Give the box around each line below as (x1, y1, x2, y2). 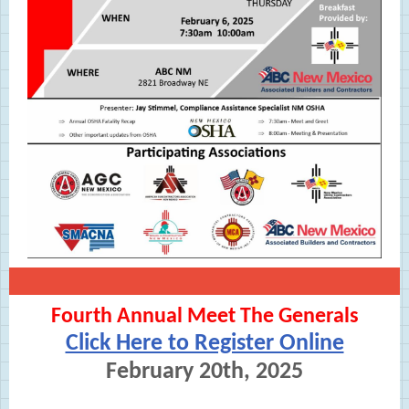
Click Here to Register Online (65, 331, 344, 356)
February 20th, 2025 (106, 360, 303, 384)
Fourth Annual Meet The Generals (50, 306, 359, 328)
